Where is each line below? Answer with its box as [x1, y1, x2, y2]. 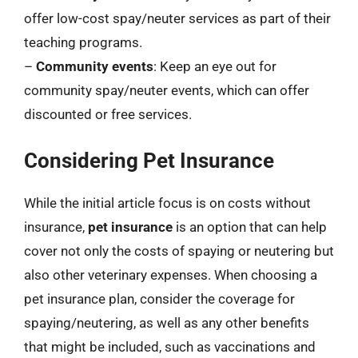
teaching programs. [24, 34, 142, 50]
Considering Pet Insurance [24, 149, 274, 173]
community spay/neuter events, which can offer [24, 82, 309, 98]
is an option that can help [173, 219, 327, 235]
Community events [36, 58, 153, 74]
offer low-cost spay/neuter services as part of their [24, 10, 331, 26]
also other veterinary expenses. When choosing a [24, 267, 317, 283]
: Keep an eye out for [153, 58, 276, 74]
